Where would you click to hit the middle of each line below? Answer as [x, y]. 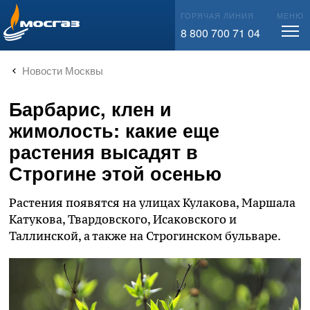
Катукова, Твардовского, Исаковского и [123, 219]
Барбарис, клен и [90, 109]
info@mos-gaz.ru [62, 15]
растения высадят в [103, 152]
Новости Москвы [63, 70]
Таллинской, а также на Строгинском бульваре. [145, 236]
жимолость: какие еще [114, 130]
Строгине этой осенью [115, 173]
